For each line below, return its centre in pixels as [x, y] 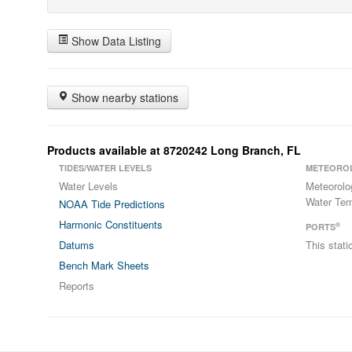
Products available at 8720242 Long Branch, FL [174, 150]
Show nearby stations [123, 97]
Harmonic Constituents [111, 224]
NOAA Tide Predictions [112, 204]
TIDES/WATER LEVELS [105, 168]
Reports [77, 286]
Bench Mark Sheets [104, 265]
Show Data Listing [115, 41]
